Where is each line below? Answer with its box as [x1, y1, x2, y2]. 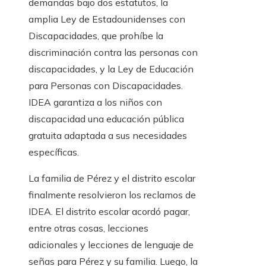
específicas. [28, 146, 79, 159]
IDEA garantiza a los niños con [28, 96, 162, 109]
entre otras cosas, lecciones [28, 222, 148, 235]
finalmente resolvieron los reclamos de [28, 189, 196, 201]
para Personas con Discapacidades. [28, 80, 183, 92]
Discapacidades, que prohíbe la [28, 30, 163, 42]
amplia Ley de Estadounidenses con [28, 13, 185, 26]
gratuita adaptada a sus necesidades [28, 129, 187, 142]
